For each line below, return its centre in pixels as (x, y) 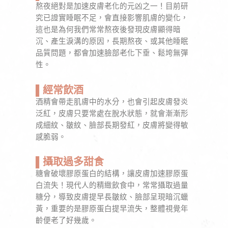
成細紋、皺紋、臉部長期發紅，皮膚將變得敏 (112, 125)
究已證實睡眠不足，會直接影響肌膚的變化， (112, 18)
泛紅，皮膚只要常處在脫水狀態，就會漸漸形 (112, 113)
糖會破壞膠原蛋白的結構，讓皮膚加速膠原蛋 (112, 174)
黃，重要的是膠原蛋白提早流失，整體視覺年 (112, 209)
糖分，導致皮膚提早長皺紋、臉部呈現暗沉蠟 (112, 197)
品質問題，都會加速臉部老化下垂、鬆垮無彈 (112, 53)
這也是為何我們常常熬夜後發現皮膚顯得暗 (108, 30)
